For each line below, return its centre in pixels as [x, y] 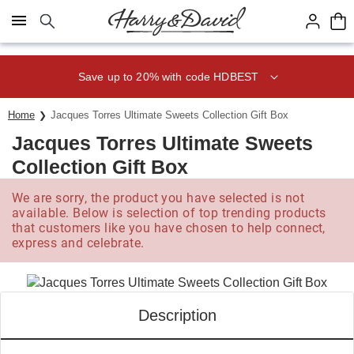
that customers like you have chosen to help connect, [169, 228]
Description [177, 315]
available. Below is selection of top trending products [169, 213]
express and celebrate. [78, 243]
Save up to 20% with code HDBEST [168, 76]
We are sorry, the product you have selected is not [158, 198]
